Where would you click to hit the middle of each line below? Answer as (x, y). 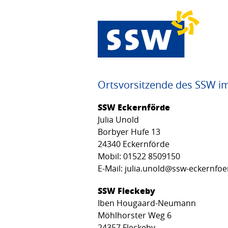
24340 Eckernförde (138, 144)
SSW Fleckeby (126, 190)
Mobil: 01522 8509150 (139, 156)
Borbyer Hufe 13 (129, 132)
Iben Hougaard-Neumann (151, 203)
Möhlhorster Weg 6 (139, 215)
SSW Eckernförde (134, 107)
